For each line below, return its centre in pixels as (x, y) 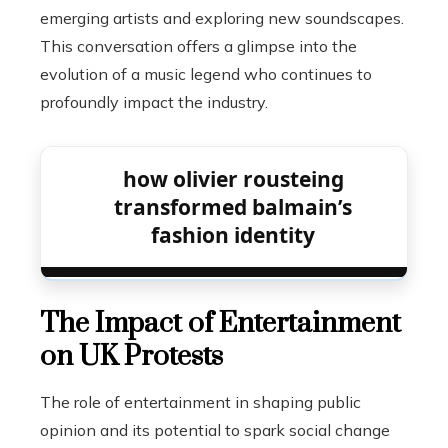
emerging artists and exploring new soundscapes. (222, 18)
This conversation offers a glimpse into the (198, 46)
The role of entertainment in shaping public (200, 402)
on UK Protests (131, 356)
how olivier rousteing (233, 179)
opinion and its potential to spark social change (215, 430)
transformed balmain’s (233, 207)
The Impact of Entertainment (220, 323)
